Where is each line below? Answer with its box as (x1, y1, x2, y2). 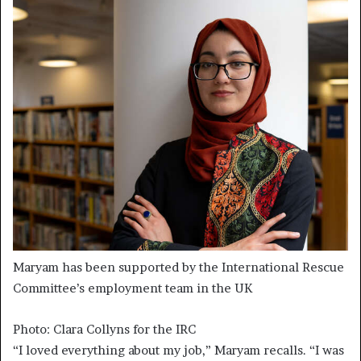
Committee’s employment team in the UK (13, 280, 252, 297)
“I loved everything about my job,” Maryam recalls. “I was (13, 342, 344, 359)
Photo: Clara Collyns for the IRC (13, 322, 196, 338)
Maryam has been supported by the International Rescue (13, 259, 344, 276)
